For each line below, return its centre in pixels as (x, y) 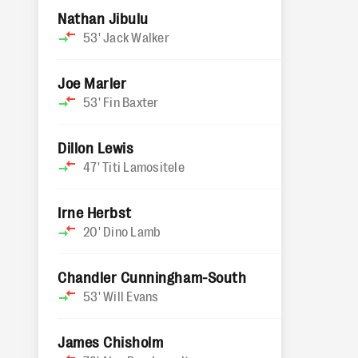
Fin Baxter (131, 101)
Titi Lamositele (143, 166)
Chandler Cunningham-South (152, 276)
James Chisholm (111, 341)
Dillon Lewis (96, 147)
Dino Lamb (132, 231)
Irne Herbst (95, 212)
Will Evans (131, 296)
